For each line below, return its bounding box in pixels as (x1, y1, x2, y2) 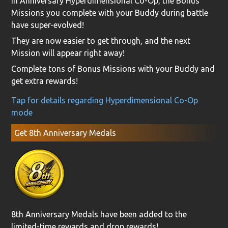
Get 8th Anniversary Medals (14, 128, 116, 137)
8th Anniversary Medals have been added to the (11, 209, 187, 219)
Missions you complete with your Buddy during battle (11, 8, 209, 18)
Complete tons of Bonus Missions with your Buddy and (11, 64, 215, 74)
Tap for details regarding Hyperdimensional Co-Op (11, 96, 198, 105)
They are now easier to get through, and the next (11, 36, 191, 46)
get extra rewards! (11, 76, 78, 86)
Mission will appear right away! (11, 48, 125, 58)
